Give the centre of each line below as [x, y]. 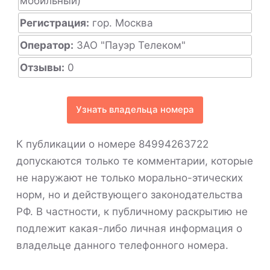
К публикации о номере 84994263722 [112, 144]
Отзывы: [42, 67]
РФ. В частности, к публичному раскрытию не [132, 211]
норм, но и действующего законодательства [129, 194]
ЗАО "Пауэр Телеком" [129, 45]
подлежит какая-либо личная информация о [129, 228]
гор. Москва [121, 23]
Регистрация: [54, 23]
